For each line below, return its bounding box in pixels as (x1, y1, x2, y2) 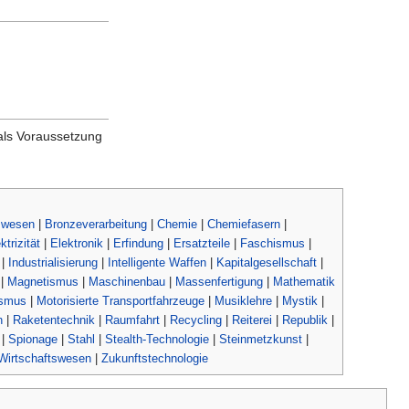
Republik (281, 312, 328, 327)
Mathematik (272, 274, 335, 288)
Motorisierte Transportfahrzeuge (37, 293, 204, 308)
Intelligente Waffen (107, 255, 206, 269)
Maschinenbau (88, 274, 165, 288)
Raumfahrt (104, 312, 160, 327)
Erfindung (113, 236, 163, 250)
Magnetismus (6, 274, 79, 288)
